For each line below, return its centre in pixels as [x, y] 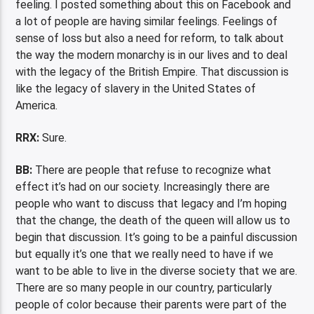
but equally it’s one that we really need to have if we [145, 254]
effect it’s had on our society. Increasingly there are [143, 187]
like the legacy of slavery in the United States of [136, 88]
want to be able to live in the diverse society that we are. [157, 271]
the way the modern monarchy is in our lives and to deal [152, 55]
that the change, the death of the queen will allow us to [153, 221]
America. [38, 105]
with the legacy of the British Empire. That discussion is [152, 71]
